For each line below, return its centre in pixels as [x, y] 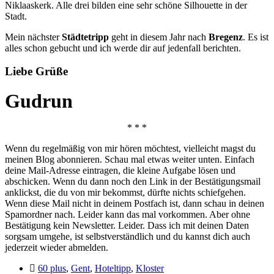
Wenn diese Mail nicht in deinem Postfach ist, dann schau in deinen [135, 204]
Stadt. [16, 16]
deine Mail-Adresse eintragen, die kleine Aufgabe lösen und [120, 171]
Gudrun [39, 101]
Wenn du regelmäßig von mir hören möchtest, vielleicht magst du [130, 149]
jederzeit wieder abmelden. [57, 248]
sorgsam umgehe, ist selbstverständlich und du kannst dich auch [128, 237]
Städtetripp [85, 37]
